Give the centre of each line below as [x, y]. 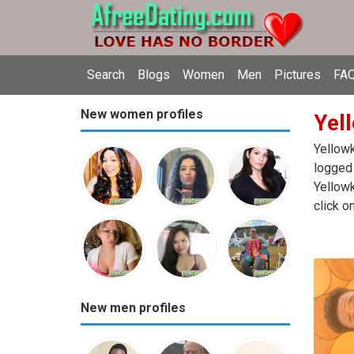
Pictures [298, 75]
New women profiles [142, 114]
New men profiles [133, 308]
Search [106, 75]
